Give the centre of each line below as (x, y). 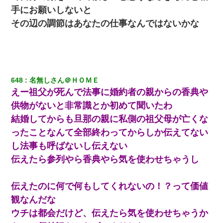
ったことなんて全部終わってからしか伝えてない (110, 132)
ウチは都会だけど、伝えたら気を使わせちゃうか (110, 213)
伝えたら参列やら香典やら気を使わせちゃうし (105, 159)
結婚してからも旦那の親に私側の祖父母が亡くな (110, 119)
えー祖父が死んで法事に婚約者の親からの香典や (110, 92)
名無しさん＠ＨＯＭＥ (64, 80)
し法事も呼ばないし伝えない (69, 146)
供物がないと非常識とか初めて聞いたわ (92, 105)
